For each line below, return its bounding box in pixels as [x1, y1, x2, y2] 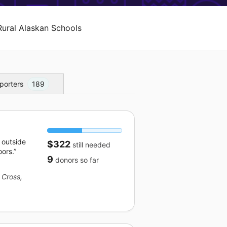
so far [78, 155, 99, 164]
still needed [70, 140, 110, 149]
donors [55, 155, 78, 164]
